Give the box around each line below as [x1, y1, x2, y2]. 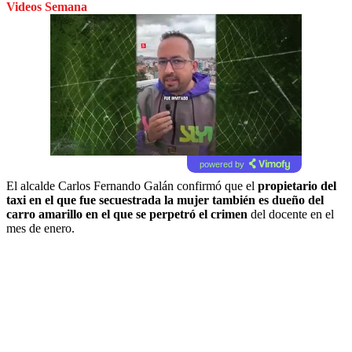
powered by [199, 159, 244, 169]
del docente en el [247, 207, 334, 221]
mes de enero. [6, 221, 75, 235]
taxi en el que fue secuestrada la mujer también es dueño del [6, 192, 324, 207]
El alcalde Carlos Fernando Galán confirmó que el [6, 178, 258, 192]
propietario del [258, 178, 336, 192]
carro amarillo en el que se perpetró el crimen [6, 207, 247, 221]
